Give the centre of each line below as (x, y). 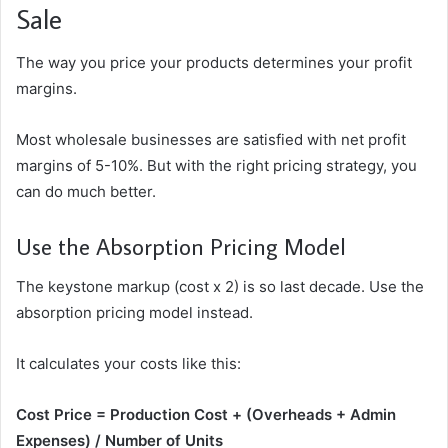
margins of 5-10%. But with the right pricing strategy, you (216, 166)
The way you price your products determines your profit (214, 63)
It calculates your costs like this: (128, 363)
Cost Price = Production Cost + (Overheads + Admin (206, 414)
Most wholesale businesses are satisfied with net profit (211, 140)
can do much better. (86, 192)
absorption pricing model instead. (134, 312)
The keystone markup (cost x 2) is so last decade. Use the (220, 286)
